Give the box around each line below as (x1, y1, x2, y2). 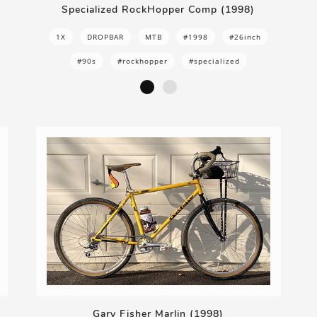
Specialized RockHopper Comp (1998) (62, 2, 255, 16)
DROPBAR (86, 31, 124, 42)
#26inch (229, 31, 261, 42)
